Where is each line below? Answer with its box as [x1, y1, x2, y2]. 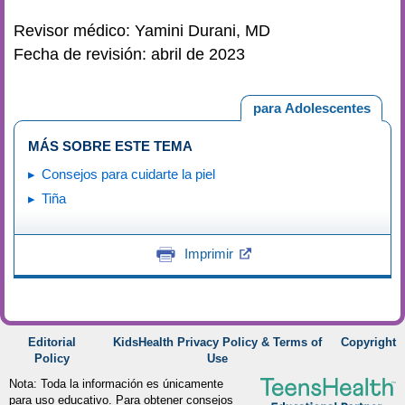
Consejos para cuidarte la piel [42, 166, 215, 182]
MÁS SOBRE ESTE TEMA [28, 138, 193, 154]
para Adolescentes [252, 99, 371, 116]
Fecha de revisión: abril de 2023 [14, 44, 245, 63]
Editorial [27, 335, 76, 349]
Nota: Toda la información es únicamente [9, 377, 223, 391]
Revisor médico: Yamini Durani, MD [14, 21, 270, 40]
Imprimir [184, 245, 233, 261]
